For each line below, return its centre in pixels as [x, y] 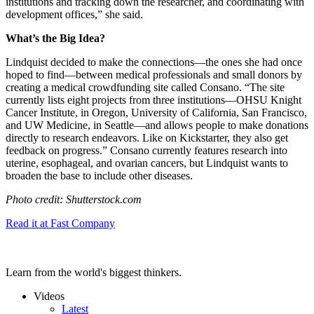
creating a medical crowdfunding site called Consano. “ [128, 88]
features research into [241, 151]
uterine [21, 163]
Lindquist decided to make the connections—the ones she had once [154, 62]
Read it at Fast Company [60, 224]
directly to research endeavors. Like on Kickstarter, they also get [147, 138]
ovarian [131, 163]
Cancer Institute [40, 113]
